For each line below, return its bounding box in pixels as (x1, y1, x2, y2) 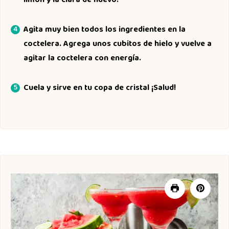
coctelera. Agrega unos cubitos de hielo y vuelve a (24, 37, 212, 52)
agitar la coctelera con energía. (24, 52, 141, 66)
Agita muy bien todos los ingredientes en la (24, 23, 186, 37)
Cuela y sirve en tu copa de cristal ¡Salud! (24, 81, 176, 96)
